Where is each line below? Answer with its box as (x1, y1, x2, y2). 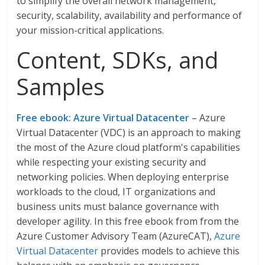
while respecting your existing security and (17, 156, 206, 169)
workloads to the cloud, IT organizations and (17, 185, 216, 198)
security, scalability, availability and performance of (17, 9, 243, 22)
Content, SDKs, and (17, 44, 219, 75)
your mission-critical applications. (17, 24, 164, 37)
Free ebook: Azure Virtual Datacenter (17, 111, 190, 124)
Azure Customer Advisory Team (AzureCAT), (17, 230, 215, 243)
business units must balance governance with (17, 200, 219, 213)
